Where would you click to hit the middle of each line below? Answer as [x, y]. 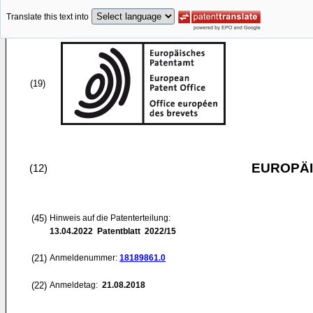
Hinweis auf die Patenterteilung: [110, 218]
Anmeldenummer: [85, 258]
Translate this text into [48, 17]
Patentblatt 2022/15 [134, 231]
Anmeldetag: [75, 285]
